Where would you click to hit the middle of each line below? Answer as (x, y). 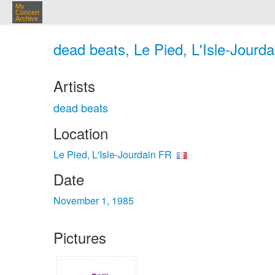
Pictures (80, 237)
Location (81, 133)
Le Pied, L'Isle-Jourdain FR (113, 154)
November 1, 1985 (94, 200)
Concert (27, 12)
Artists (74, 86)
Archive (27, 18)
